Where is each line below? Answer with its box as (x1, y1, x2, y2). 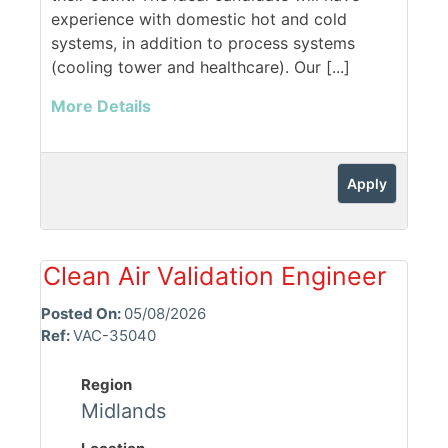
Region (81, 375, 132, 395)
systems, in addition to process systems (51, 33, 355, 54)
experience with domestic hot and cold (51, 9, 347, 30)
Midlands (81, 399, 166, 424)
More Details (51, 96, 151, 117)
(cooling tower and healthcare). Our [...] (51, 57, 350, 78)
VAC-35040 (73, 326, 156, 346)
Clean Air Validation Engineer (43, 261, 386, 292)
